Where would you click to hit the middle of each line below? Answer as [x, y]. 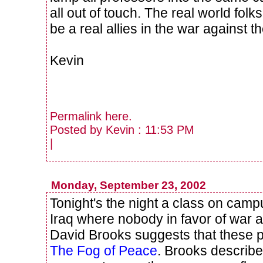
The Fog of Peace [104, 251]
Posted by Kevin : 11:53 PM [122, 130]
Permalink [77, 117]
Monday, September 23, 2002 [128, 186]
